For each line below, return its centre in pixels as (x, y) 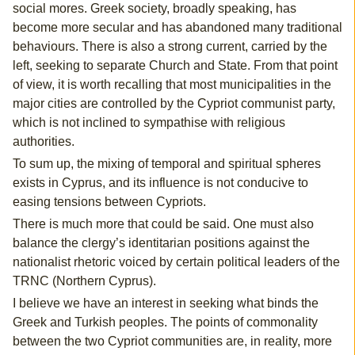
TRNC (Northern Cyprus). (84, 281)
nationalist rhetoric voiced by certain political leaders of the (176, 262)
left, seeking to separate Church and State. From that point (175, 66)
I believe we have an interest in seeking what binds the (165, 303)
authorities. (43, 142)
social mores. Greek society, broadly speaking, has (154, 9)
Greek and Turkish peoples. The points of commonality (165, 323)
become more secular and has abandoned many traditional (177, 28)
